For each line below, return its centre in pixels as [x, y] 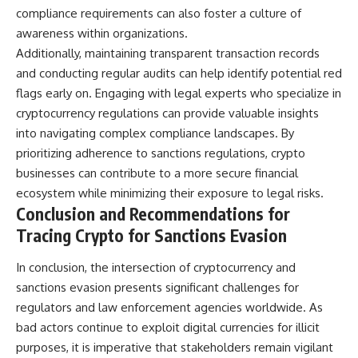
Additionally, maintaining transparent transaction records [168, 54]
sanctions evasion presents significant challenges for [157, 287]
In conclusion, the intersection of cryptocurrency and [156, 267]
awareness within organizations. [102, 34]
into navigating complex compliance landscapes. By [155, 133]
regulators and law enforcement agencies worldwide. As [169, 307]
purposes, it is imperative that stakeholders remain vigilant [175, 347]
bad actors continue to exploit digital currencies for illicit [168, 327]
